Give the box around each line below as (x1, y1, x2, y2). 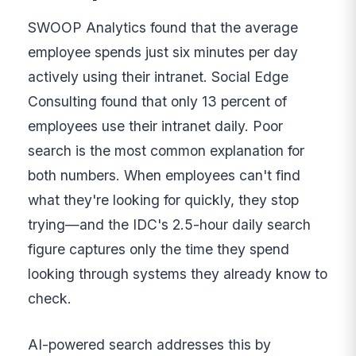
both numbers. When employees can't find (28, 167, 301, 184)
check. (28, 290, 72, 308)
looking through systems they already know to (28, 265, 328, 283)
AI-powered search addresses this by (28, 335, 272, 353)
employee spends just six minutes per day (28, 44, 299, 61)
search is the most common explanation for (28, 142, 305, 160)
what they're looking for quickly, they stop (28, 192, 300, 209)
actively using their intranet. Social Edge (28, 68, 289, 86)
